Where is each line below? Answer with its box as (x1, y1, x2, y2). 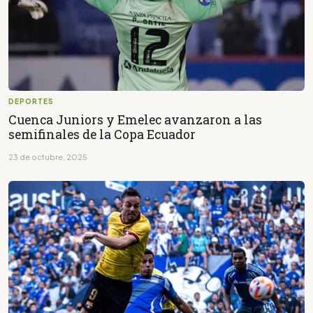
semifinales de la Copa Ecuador (8, 126, 196, 143)
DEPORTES (8, 96, 54, 105)
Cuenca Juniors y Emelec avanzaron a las (8, 111, 262, 128)
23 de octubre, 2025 (8, 152, 87, 161)
